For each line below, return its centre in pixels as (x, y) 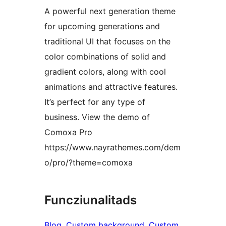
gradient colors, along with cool (105, 72)
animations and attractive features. (111, 87)
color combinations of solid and (105, 57)
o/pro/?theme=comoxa (89, 163)
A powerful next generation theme (110, 11)
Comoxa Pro (68, 132)
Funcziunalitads (91, 200)
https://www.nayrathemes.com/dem (112, 148)
